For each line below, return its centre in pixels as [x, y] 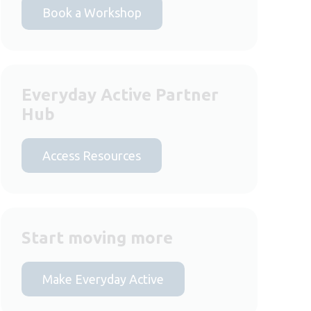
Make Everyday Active [103, 279]
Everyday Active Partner [120, 94]
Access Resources [92, 155]
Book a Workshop [92, 12]
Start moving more [97, 237]
